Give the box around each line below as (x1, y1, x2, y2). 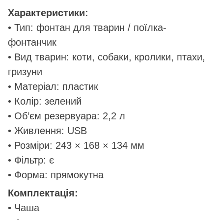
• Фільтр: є (8, 154, 54, 165)
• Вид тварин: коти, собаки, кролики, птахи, (8, 51, 205, 62)
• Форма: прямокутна (8, 169, 104, 180)
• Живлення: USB (8, 125, 87, 136)
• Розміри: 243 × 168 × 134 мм (8, 139, 144, 151)
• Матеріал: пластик (8, 81, 98, 92)
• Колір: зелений (8, 95, 82, 107)
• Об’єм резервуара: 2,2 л (8, 110, 125, 121)
